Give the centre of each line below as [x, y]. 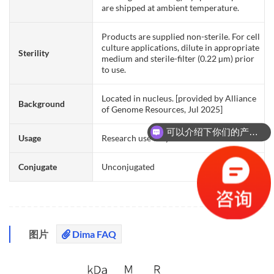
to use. [114, 69]
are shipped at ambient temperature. [171, 7]
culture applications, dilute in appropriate [181, 47]
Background [42, 103]
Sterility [34, 53]
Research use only [136, 138]
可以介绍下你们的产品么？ [253, 132]
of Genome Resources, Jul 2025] [162, 109]
